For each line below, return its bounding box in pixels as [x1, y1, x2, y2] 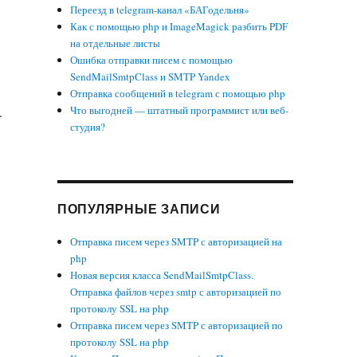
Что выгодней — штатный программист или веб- [70, 103, 289, 117]
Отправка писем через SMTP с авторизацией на [70, 234, 283, 249]
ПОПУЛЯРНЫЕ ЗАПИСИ [57, 199, 221, 218]
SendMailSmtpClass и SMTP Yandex [70, 69, 231, 84]
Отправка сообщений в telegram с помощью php [70, 86, 286, 100]
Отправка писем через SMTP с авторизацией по [70, 318, 284, 332]
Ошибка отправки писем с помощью [70, 53, 233, 67]
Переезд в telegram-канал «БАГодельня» [70, 2, 250, 17]
